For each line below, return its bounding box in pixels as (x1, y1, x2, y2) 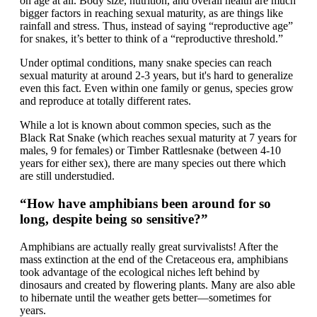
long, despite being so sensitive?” (20, 211, 208, 226)
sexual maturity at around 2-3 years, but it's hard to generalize (20, 69, 293, 82)
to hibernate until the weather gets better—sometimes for (20, 291, 271, 304)
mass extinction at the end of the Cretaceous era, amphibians (20, 253, 288, 265)
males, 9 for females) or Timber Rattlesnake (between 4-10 (20, 144, 281, 157)
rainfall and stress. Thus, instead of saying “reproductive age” (20, 20, 293, 33)
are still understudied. (20, 170, 115, 183)
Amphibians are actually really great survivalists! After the (20, 240, 278, 253)
